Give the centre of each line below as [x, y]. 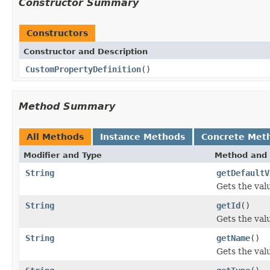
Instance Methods [143, 137]
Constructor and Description [86, 51]
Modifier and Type [63, 155]
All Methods [55, 137]
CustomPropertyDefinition [83, 69]
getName [233, 238]
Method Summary [67, 106]
